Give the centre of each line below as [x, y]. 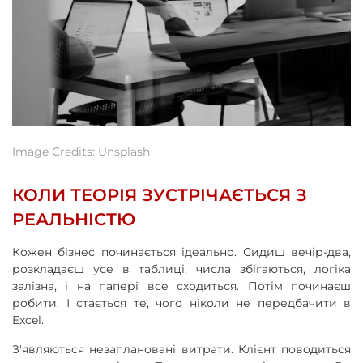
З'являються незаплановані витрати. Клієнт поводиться [181, 349]
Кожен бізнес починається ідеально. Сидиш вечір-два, [181, 252]
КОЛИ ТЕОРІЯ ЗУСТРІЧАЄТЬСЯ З [160, 194]
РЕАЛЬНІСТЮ [74, 219]
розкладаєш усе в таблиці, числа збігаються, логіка [181, 269]
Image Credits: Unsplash [81, 151]
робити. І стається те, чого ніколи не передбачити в [181, 303]
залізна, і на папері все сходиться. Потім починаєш [181, 286]
